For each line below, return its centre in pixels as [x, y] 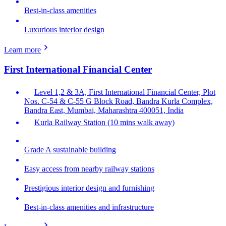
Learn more [22, 50]
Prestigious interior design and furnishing [89, 188]
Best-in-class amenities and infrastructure [89, 207]
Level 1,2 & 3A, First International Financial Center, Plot [125, 92]
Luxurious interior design [64, 30]
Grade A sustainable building [70, 149]
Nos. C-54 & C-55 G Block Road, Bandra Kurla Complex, [119, 101]
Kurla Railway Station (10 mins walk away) [104, 122]
